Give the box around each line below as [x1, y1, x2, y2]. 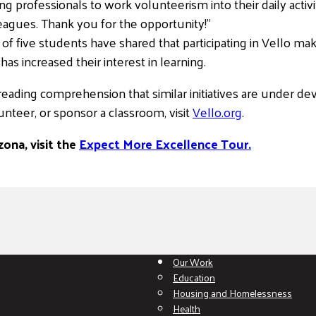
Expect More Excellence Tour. [79, 132, 251, 155]
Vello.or [193, 100, 235, 123]
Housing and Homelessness [173, 284, 292, 302]
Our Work [173, 253, 213, 271]
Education [173, 269, 215, 286]
